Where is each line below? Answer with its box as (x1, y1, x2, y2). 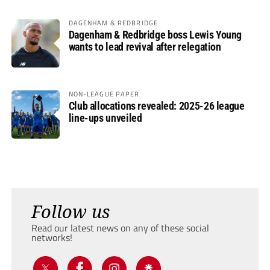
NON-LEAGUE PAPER (68, 89, 140, 99)
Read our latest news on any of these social (31, 221, 209, 236)
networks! (31, 230, 72, 245)
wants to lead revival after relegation (68, 40, 221, 54)
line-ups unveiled (68, 111, 142, 125)
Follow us (31, 199, 110, 224)
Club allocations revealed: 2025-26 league (68, 99, 245, 113)
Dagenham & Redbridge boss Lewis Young (68, 28, 242, 42)
